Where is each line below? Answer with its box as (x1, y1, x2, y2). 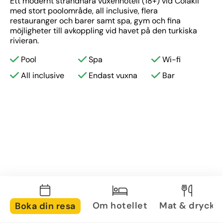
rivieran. (10, 35, 39, 46)
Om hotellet (92, 199, 147, 212)
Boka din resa (15, 200, 76, 212)
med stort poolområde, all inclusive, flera (10, 5, 158, 16)
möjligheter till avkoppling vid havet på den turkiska (10, 25, 197, 36)
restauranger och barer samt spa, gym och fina (10, 15, 181, 26)
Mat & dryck (159, 199, 215, 212)
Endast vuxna (89, 70, 137, 81)
